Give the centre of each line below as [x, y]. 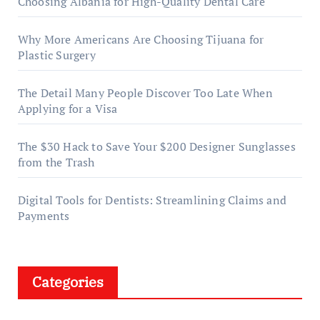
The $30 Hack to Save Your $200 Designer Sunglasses [156, 146]
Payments [44, 216]
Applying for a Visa [67, 109]
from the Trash [56, 162]
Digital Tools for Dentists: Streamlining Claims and [152, 200]
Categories [67, 282]
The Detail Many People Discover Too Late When [145, 93]
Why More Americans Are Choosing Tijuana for [141, 39]
